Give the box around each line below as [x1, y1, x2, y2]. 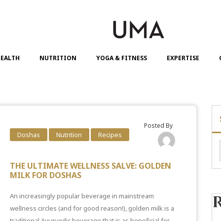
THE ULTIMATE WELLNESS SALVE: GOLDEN [10, 160, 171, 171]
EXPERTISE [167, 53, 199, 62]
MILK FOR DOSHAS [10, 169, 81, 181]
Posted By [144, 121, 173, 130]
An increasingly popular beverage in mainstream [10, 191, 154, 200]
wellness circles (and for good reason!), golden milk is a [10, 203, 174, 213]
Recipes [98, 130, 122, 139]
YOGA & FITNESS [96, 53, 147, 62]
